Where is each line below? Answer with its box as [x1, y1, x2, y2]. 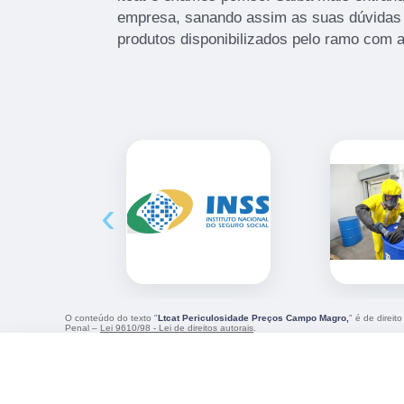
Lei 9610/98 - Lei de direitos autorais [100, 323, 253, 333]
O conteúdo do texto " [65, 313, 158, 323]
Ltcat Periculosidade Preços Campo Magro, [158, 313, 349, 323]
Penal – [65, 323, 100, 333]
